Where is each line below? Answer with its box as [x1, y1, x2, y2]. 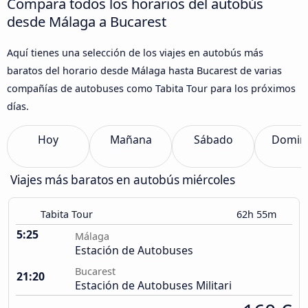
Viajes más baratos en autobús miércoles [10, 172, 235, 188]
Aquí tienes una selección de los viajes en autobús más [7, 45, 263, 59]
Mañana [109, 132, 152, 148]
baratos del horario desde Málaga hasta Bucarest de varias [7, 63, 282, 77]
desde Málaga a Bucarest [7, 11, 166, 31]
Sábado [193, 132, 233, 148]
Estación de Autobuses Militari [75, 278, 232, 294]
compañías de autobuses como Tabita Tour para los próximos [7, 81, 296, 95]
